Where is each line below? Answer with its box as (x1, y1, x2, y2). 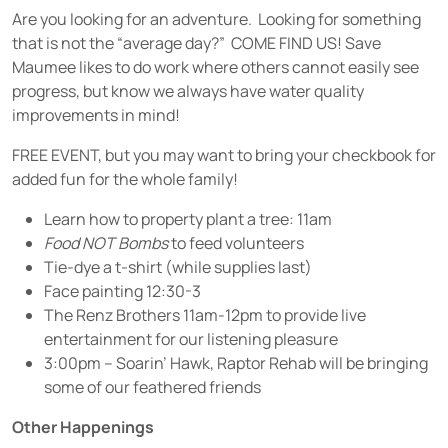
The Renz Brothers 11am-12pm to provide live (44, 303, 366, 326)
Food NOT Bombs (44, 231, 168, 254)
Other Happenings (12, 415, 154, 438)
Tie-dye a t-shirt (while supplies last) (44, 255, 312, 278)
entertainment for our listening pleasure (44, 327, 338, 350)
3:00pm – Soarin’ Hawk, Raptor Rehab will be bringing (44, 351, 428, 374)
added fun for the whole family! (12, 167, 238, 190)
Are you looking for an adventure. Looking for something (12, 7, 421, 30)
